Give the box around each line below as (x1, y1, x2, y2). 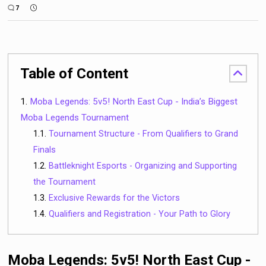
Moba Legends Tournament (20, 112, 129, 123)
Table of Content (20, 65, 129, 82)
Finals (33, 144, 56, 155)
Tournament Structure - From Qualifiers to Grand (49, 128, 239, 139)
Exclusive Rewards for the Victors (49, 192, 180, 203)
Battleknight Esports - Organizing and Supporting (49, 160, 237, 171)
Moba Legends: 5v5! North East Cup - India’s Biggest (30, 96, 238, 107)
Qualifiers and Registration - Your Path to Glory (49, 208, 231, 219)
